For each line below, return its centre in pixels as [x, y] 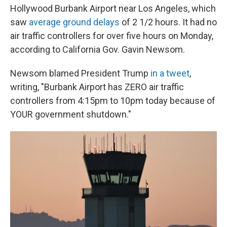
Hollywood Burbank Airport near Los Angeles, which [113, 8]
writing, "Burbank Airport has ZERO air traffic [97, 87]
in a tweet [169, 73]
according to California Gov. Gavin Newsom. [98, 49]
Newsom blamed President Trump [79, 73]
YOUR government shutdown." [71, 114]
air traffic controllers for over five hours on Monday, [112, 36]
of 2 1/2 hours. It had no [168, 22]
